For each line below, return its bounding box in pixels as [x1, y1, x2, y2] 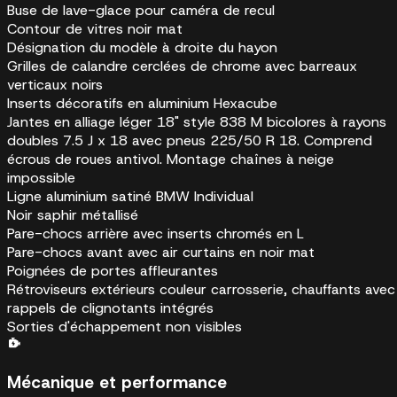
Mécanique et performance [7, 370, 227, 393]
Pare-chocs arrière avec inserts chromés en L [7, 224, 304, 244]
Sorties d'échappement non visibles [7, 317, 242, 337]
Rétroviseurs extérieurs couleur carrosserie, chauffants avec [7, 280, 395, 300]
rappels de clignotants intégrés [7, 299, 214, 318]
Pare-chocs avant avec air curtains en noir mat [7, 243, 315, 262]
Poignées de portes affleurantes [7, 261, 218, 281]
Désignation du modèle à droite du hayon [7, 38, 277, 58]
